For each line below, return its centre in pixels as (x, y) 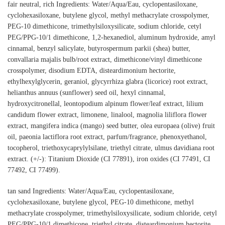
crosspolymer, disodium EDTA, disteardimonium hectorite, (92, 71)
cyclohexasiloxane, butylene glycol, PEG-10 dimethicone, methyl (101, 202)
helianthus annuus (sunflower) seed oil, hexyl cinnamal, (87, 93)
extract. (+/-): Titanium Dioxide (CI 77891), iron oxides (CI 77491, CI (109, 159)
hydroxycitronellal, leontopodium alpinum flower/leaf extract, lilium (105, 104)
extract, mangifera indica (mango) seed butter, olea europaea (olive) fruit (111, 126)
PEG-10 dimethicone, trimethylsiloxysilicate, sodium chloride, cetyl (104, 27)
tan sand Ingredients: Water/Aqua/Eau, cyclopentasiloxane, (91, 191)
